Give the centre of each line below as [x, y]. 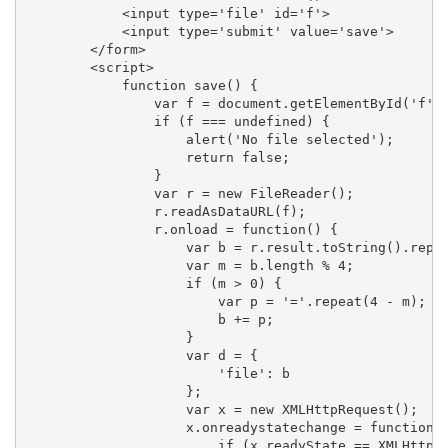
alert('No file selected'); [209, 139]
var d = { [141, 355]
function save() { [141, 85]
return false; [157, 157]
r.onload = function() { [181, 229]
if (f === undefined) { [177, 121]
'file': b [157, 373]
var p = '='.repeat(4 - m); [225, 301]
